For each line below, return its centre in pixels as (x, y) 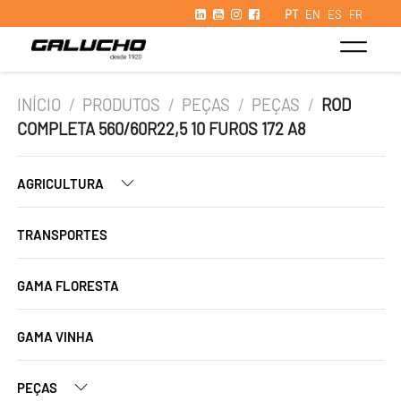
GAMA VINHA (55, 337)
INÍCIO (39, 105)
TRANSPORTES (62, 235)
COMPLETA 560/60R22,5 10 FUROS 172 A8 (162, 129)
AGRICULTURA (62, 183)
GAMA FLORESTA (68, 286)
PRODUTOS (122, 105)
